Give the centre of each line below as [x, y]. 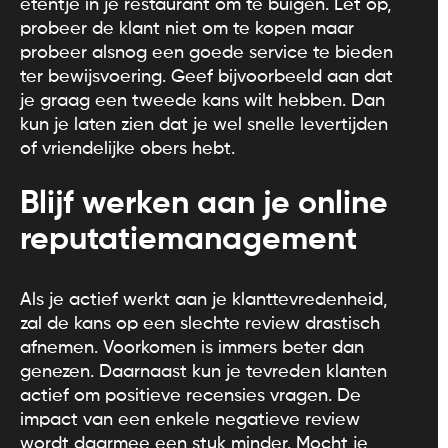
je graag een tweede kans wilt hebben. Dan [202, 100]
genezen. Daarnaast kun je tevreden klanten [203, 371]
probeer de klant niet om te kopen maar [187, 28]
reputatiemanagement [188, 239]
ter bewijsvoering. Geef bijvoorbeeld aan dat [206, 76]
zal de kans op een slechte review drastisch [200, 323]
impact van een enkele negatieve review [190, 419]
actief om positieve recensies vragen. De [190, 395]
